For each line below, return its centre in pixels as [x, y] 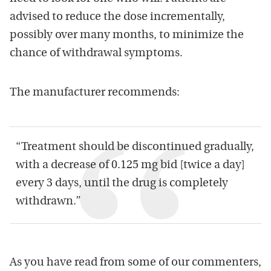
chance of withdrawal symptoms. [96, 54]
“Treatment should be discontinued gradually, [135, 148]
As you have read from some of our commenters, [135, 263]
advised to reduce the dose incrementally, [117, 18]
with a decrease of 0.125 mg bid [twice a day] [130, 166]
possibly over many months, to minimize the [127, 36]
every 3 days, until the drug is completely [122, 184]
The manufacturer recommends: [95, 93]
